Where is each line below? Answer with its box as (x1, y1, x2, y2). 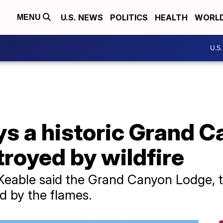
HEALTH (155, 12, 188, 22)
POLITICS (110, 12, 148, 22)
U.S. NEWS (61, 12, 103, 22)
